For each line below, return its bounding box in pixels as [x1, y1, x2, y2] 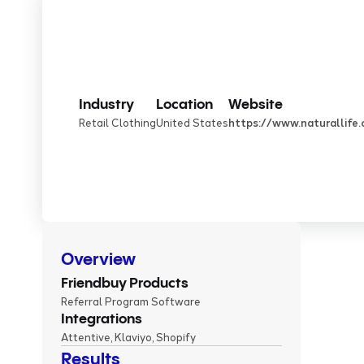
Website [228, 97, 284, 113]
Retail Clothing [79, 116, 157, 130]
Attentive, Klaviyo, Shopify [60, 331, 196, 344]
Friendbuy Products [60, 276, 188, 292]
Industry [79, 97, 135, 113]
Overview [60, 251, 136, 270]
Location [156, 97, 214, 113]
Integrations [60, 312, 142, 327]
